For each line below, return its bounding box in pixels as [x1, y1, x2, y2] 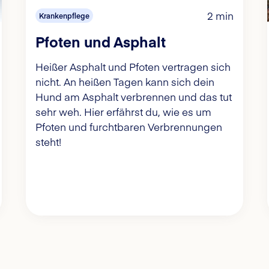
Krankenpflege [39, 11, 90, 21]
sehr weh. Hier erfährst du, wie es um [35, 104, 212, 119]
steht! [35, 134, 62, 150]
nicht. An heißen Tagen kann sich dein [35, 74, 215, 89]
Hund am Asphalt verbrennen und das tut [35, 89, 232, 104]
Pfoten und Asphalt [35, 31, 166, 52]
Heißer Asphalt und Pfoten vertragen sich [35, 59, 231, 74]
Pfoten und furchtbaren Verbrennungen [35, 119, 223, 134]
